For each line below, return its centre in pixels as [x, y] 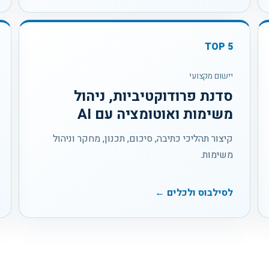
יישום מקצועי [211, 76]
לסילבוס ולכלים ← [194, 192]
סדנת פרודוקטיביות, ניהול [153, 96]
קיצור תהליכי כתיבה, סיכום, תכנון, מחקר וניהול [143, 138]
